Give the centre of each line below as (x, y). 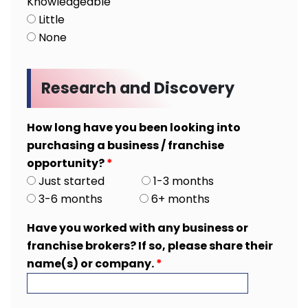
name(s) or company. (91, 264)
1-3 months (182, 181)
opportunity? (67, 163)
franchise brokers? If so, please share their (150, 246)
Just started (70, 181)
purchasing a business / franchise (125, 145)
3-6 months (69, 199)
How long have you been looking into (134, 128)
